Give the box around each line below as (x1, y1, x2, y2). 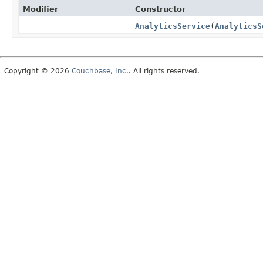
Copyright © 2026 (4, 66, 72, 75)
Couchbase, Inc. (72, 66, 129, 75)
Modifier (23, 4, 58, 14)
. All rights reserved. (129, 66, 200, 75)
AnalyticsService (134, 21, 210, 31)
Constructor (134, 4, 186, 14)
